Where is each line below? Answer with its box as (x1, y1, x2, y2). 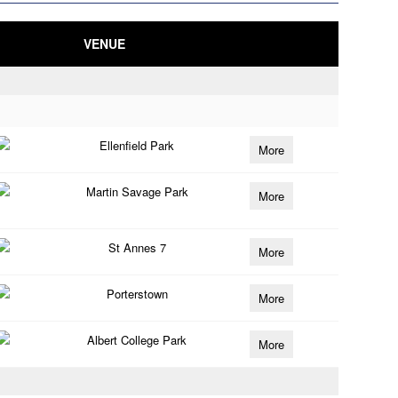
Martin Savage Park (85, 183, 188, 200)
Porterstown (106, 285, 168, 302)
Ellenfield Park (99, 137, 175, 154)
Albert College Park (87, 331, 187, 348)
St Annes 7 (107, 239, 166, 256)
